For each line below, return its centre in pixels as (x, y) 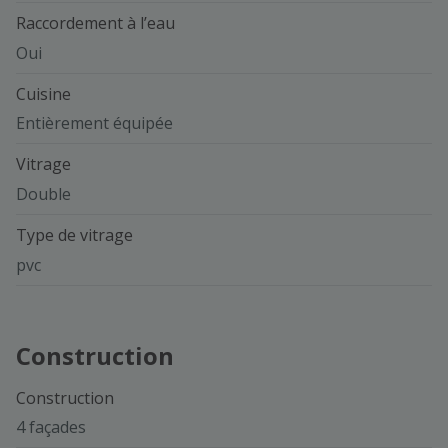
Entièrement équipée (94, 123)
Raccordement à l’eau (95, 23)
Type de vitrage (74, 235)
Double (43, 194)
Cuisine (43, 93)
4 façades (51, 427)
